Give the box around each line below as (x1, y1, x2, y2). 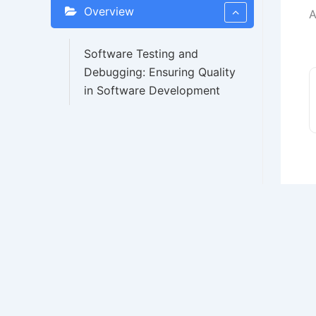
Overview (84, 4, 134, 18)
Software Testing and (84, 47, 198, 61)
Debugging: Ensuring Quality (84, 65, 236, 79)
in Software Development (84, 83, 220, 97)
